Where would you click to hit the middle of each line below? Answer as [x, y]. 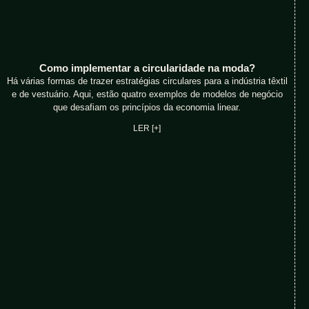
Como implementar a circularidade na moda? [147, 68]
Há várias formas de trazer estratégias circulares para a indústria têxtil [147, 81]
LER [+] [147, 129]
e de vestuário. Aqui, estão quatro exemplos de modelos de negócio [147, 94]
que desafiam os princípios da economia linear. [147, 108]
